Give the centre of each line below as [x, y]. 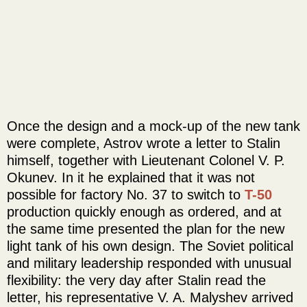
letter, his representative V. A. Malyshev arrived [150, 297]
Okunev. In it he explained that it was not [131, 177]
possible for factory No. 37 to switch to [126, 194]
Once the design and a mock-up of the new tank [153, 126]
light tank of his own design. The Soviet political [150, 246]
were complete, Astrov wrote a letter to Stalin [144, 143]
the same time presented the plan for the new [146, 229]
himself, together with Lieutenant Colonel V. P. [146, 160]
